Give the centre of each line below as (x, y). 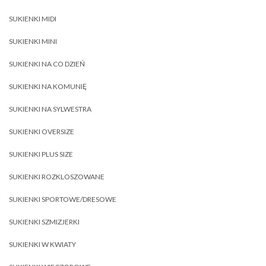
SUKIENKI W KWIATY (42, 244)
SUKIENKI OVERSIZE (42, 132)
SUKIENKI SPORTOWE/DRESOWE (63, 199)
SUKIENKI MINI (33, 41)
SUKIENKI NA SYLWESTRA (50, 109)
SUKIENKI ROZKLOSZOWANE (57, 177)
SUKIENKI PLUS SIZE (41, 154)
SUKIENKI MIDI (33, 19)
